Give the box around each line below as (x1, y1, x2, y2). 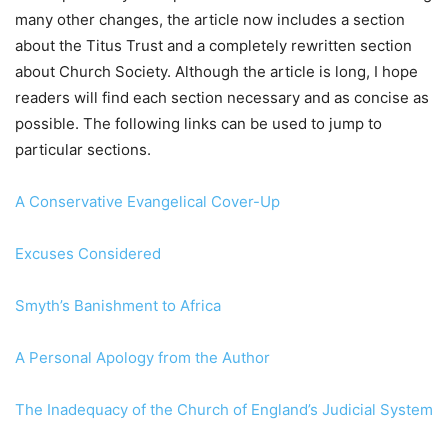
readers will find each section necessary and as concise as (15, 88, 429, 108)
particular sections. (15, 140, 151, 160)
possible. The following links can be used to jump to (15, 114, 382, 134)
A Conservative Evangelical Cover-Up (15, 192, 280, 212)
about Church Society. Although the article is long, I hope (15, 62, 418, 82)
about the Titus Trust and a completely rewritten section (15, 36, 412, 56)
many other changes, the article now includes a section (15, 10, 405, 30)
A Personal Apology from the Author (15, 348, 270, 368)
